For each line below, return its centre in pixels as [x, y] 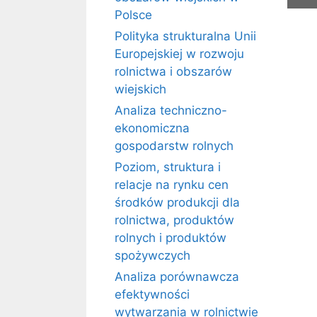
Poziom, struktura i [168, 167]
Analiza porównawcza [177, 277]
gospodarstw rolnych [174, 146]
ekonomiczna [152, 128]
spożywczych [152, 255]
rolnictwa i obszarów [173, 71]
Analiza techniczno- [171, 110]
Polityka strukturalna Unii [185, 36]
